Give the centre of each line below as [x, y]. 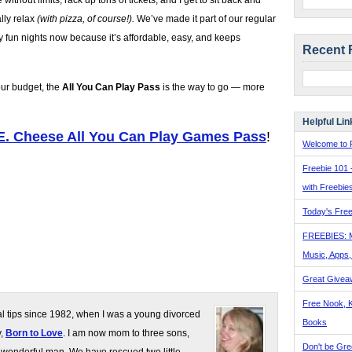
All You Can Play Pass [110, 87]
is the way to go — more [213, 87]
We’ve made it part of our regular [205, 19]
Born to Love [34, 333]
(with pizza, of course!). [86, 19]
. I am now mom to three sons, [126, 333]
